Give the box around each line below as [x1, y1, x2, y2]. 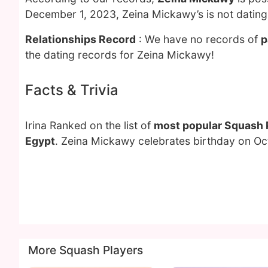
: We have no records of [136, 33, 261, 45]
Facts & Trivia [25, 81, 118, 99]
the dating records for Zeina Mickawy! [25, 48, 214, 61]
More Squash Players [28, 243, 143, 257]
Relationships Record [25, 33, 136, 45]
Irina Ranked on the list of [25, 119, 154, 132]
